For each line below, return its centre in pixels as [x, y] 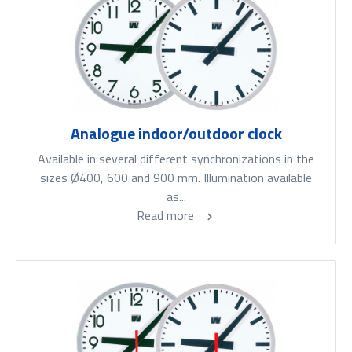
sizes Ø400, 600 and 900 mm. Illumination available [176, 178]
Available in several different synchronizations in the [176, 159]
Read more [167, 216]
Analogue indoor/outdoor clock [176, 134]
